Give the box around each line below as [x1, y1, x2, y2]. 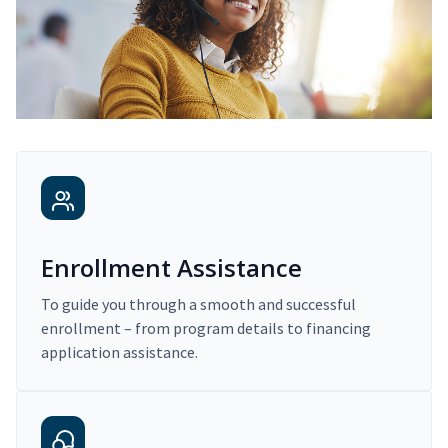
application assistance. [41, 342, 198, 363]
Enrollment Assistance [41, 251, 302, 285]
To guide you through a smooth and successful [41, 294, 356, 315]
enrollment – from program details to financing [41, 318, 371, 339]
